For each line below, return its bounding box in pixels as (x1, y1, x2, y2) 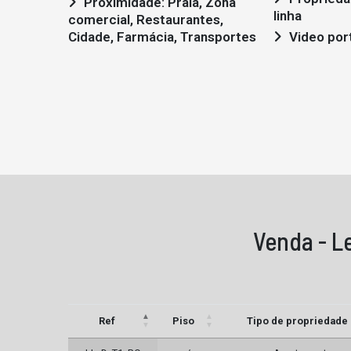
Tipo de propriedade (246, 315, 348, 327)
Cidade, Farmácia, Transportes (68, 29, 256, 45)
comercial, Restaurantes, (68, 12, 223, 28)
